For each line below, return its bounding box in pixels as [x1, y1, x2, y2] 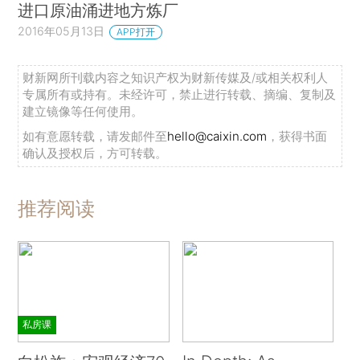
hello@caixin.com [167, 129, 268, 145]
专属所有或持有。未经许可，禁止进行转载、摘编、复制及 [22, 87, 337, 103]
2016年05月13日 [18, 24, 105, 39]
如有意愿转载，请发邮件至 [22, 129, 168, 145]
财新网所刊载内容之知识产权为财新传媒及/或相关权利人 [22, 70, 329, 86]
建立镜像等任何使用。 [22, 104, 144, 120]
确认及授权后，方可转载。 [22, 145, 168, 162]
